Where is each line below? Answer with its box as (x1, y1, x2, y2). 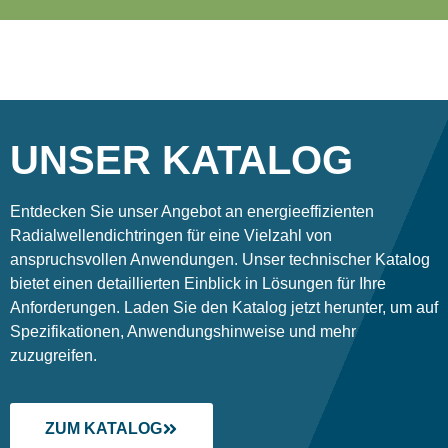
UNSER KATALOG (10, 138, 353, 183)
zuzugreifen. (10, 347, 97, 365)
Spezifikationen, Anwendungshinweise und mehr (10, 323, 356, 341)
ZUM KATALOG (45, 419, 162, 437)
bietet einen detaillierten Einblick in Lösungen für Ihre (10, 275, 386, 293)
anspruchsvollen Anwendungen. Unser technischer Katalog (10, 251, 430, 269)
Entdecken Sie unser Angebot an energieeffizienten (10, 203, 374, 221)
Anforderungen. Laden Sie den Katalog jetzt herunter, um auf (10, 299, 438, 317)
